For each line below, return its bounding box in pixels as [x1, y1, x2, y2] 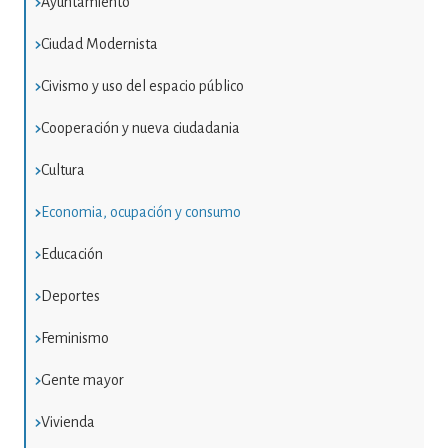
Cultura [40, 161, 85, 178]
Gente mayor [40, 371, 124, 388]
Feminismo [40, 329, 109, 346]
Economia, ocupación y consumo [40, 203, 241, 220]
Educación [40, 245, 103, 262]
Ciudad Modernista [40, 35, 158, 52]
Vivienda [40, 413, 95, 430]
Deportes [40, 287, 100, 304]
